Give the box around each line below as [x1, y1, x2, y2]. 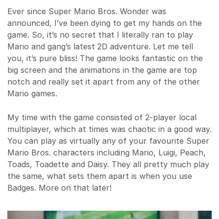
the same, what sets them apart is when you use [7, 171, 192, 181]
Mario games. [7, 88, 57, 99]
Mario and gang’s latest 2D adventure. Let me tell [7, 42, 193, 52]
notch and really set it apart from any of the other [7, 77, 200, 87]
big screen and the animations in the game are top [7, 65, 197, 75]
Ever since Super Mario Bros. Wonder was [7, 6, 166, 17]
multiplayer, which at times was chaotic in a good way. [7, 124, 212, 134]
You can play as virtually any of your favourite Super [7, 136, 209, 146]
